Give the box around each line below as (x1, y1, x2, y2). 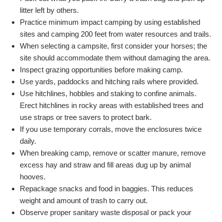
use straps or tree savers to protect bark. (20, 113, 152, 122)
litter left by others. (20, 6, 79, 15)
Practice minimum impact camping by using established (20, 18, 200, 27)
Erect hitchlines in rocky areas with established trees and (20, 101, 203, 110)
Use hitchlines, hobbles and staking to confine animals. (20, 89, 196, 98)
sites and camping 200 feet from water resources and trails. (20, 30, 211, 39)
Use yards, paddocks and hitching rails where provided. (20, 77, 199, 86)
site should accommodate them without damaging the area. (20, 54, 210, 62)
